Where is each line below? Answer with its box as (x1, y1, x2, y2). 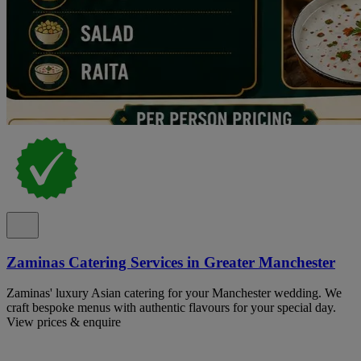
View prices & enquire (6, 315, 121, 330)
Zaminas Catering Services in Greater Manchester (6, 253, 335, 271)
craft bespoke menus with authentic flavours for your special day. (6, 301, 336, 315)
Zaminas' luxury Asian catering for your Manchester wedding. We (6, 286, 342, 301)
